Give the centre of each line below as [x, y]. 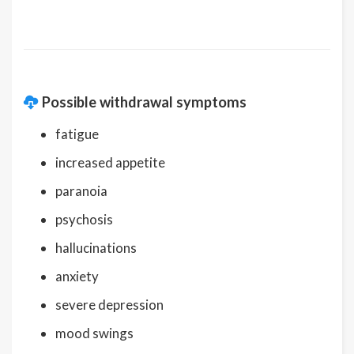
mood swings [94, 333]
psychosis [84, 219]
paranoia [81, 190]
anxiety [77, 276]
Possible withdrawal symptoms [144, 102]
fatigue [77, 134]
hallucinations [96, 247]
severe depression [109, 304]
